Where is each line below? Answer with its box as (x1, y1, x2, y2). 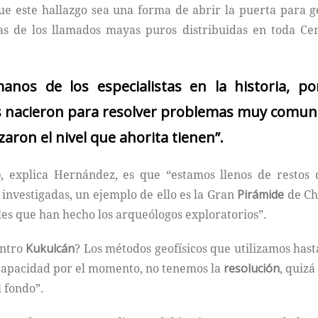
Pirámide (237, 187, 285, 203)
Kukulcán (26, 241, 75, 257)
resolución (224, 261, 280, 277)
